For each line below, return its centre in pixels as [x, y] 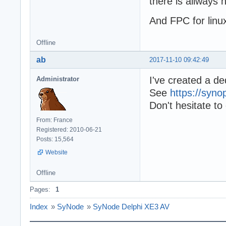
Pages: [40, 189]
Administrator [58, 79]
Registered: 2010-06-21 [69, 129]
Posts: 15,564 [55, 139]
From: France [54, 120]
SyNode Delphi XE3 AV [131, 206]
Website [56, 152]
